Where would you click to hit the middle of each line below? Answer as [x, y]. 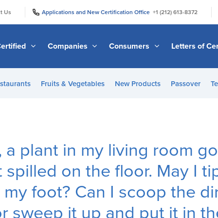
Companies [68, 46]
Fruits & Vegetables [73, 84]
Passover [185, 84]
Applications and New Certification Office [97, 12]
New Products [137, 84]
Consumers [130, 46]
